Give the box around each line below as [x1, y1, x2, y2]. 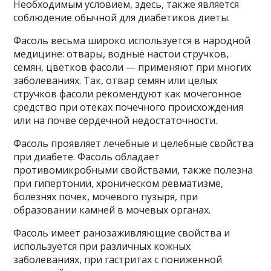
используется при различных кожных [13, 240, 191, 253]
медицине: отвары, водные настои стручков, [13, 47, 229, 60]
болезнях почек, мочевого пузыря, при [13, 190, 198, 203]
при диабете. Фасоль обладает [13, 150, 160, 163]
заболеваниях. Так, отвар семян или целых [13, 74, 218, 87]
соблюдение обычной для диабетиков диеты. [13, 11, 230, 24]
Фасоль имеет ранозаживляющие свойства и [13, 226, 230, 240]
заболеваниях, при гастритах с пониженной [13, 253, 223, 266]
